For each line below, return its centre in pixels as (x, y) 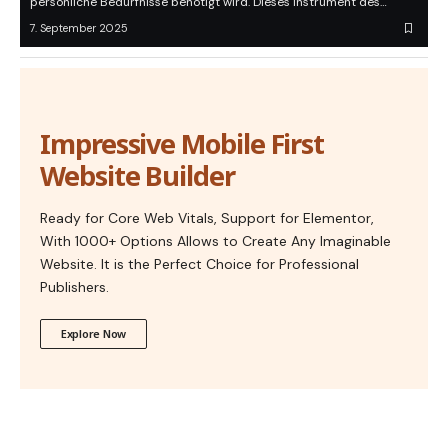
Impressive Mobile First (182, 144)
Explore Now (94, 334)
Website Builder (137, 176)
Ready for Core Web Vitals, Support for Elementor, (207, 218)
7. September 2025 (79, 28)
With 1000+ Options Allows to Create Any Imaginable (215, 241)
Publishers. (74, 287)
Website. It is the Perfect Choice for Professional (199, 264)
